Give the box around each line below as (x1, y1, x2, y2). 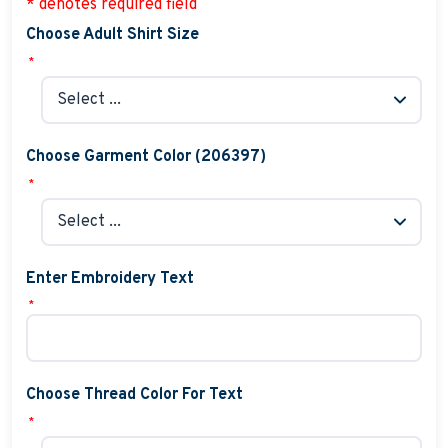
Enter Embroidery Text (25, 268, 194, 289)
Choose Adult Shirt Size (25, 25, 199, 46)
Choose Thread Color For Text (25, 385, 243, 406)
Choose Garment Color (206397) (25, 146, 266, 167)
